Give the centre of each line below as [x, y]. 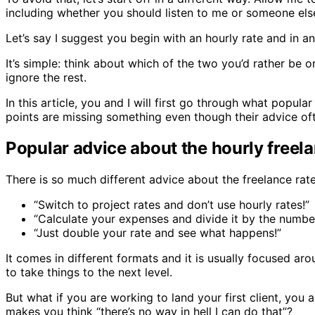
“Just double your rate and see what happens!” [157, 232]
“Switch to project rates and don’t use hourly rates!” [173, 204]
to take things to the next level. [89, 272]
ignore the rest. [46, 77]
